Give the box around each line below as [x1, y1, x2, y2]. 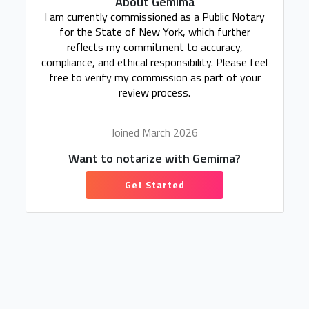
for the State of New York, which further [59, 23, 250, 40]
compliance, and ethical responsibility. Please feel [41, 54, 268, 70]
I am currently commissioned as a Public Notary [44, 8, 265, 25]
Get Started [124, 177, 185, 192]
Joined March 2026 [111, 124, 198, 141]
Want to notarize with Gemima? [68, 149, 241, 168]
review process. [119, 84, 190, 101]
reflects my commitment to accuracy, [66, 39, 243, 55]
